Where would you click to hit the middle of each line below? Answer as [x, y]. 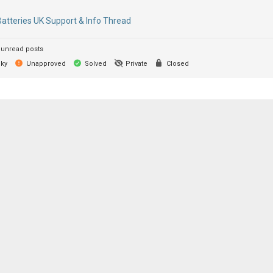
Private [135, 64]
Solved [94, 64]
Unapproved [45, 64]
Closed [176, 64]
